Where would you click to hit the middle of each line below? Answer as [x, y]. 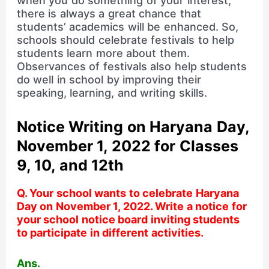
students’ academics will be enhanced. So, [128, 27]
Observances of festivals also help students [132, 67]
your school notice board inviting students [128, 220]
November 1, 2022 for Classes [127, 146]
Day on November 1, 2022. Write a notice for [131, 207]
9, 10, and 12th [70, 165]
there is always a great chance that [109, 14]
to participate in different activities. [110, 233]
